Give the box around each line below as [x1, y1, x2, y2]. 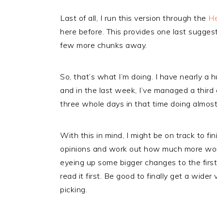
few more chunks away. [60, 40, 147, 50]
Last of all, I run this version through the [60, 13, 208, 23]
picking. [60, 185, 87, 194]
